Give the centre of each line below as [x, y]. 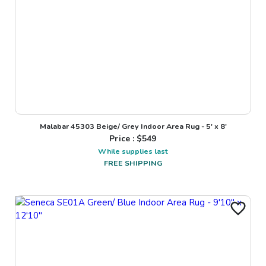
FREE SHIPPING [133, 163]
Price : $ [126, 139]
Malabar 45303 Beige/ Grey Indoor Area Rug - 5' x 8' [133, 126]
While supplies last [133, 151]
